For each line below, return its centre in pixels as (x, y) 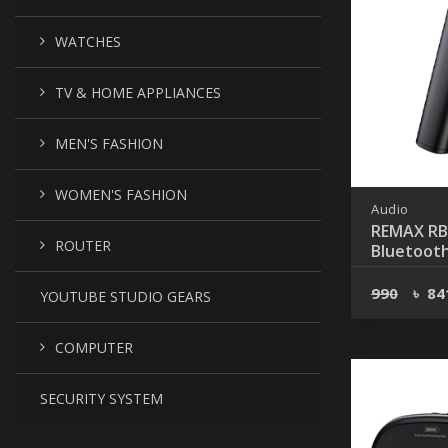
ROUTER (83, 245)
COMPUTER (94, 347)
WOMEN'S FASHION (121, 194)
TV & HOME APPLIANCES (138, 92)
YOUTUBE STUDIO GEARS (125, 296)
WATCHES (88, 41)
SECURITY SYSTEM (101, 398)
